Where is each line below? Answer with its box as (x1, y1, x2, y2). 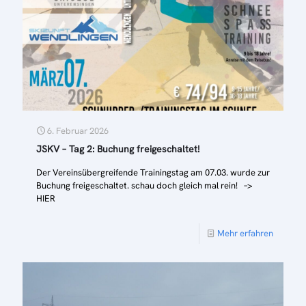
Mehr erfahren (217, 227, 273, 240)
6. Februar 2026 (47, 125, 109, 137)
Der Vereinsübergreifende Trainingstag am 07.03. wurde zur (36, 167, 270, 179)
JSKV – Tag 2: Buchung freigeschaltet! (36, 143, 199, 156)
